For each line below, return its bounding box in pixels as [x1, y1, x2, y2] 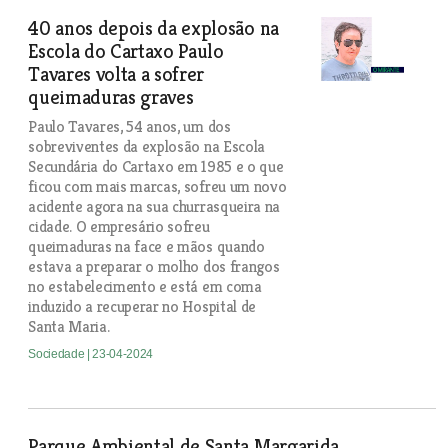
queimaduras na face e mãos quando [28, 236, 265, 257]
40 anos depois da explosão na [28, 16, 279, 41]
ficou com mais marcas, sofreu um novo [28, 176, 287, 197]
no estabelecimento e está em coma [28, 276, 262, 297]
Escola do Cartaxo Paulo [28, 39, 224, 64]
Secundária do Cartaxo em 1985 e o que [28, 156, 284, 177]
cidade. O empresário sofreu [28, 216, 210, 237]
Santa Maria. [28, 316, 110, 337]
